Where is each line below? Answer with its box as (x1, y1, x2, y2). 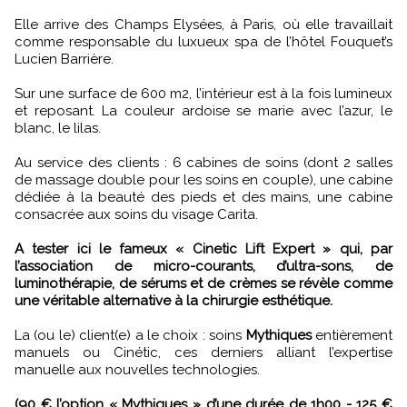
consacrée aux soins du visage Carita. (15, 206, 258, 223)
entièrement (311, 327, 393, 344)
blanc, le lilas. (15, 120, 101, 137)
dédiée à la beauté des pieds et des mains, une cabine (15, 189, 392, 206)
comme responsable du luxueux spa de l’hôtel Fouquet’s (15, 34, 392, 51)
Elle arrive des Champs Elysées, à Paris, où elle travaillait (15, 16, 392, 34)
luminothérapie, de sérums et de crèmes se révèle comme (15, 275, 392, 293)
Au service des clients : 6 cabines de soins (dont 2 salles (15, 154, 392, 172)
